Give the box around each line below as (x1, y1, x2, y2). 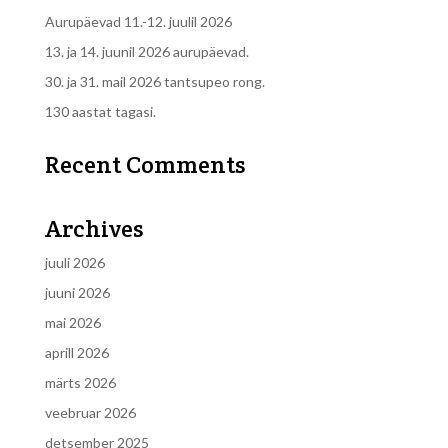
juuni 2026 (44, 284, 110, 301)
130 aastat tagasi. (44, 103, 156, 120)
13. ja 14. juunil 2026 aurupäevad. (44, 43, 249, 60)
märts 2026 (44, 374, 116, 391)
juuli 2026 (44, 254, 105, 271)
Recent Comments (44, 149, 245, 180)
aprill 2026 (44, 344, 109, 361)
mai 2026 (44, 314, 101, 331)
